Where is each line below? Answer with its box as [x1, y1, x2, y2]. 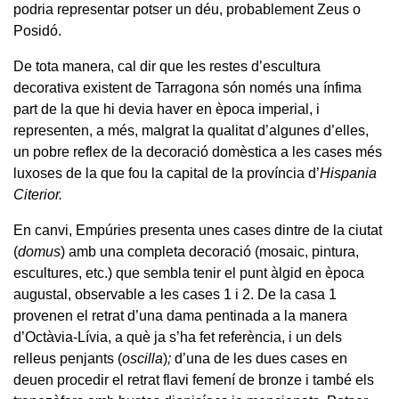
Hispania [320, 165, 377, 181]
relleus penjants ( [13, 350, 122, 366]
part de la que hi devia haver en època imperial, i [13, 101, 320, 117]
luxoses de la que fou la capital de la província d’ [13, 165, 320, 181]
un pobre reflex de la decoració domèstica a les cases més [13, 143, 382, 159]
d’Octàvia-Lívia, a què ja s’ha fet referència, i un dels [13, 329, 342, 345]
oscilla [122, 350, 163, 366]
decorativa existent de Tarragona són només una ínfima [13, 79, 362, 95]
